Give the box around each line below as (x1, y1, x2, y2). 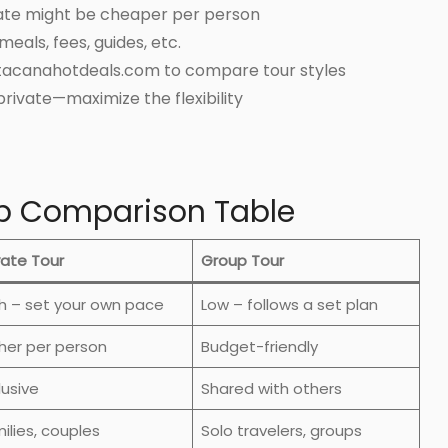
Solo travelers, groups (200, 419, 362, 441)
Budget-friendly (200, 335, 318, 357)
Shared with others (200, 377, 342, 399)
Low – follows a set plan (200, 293, 378, 315)
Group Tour (200, 249, 284, 271)
